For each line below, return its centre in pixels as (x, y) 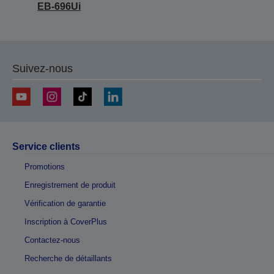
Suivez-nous (43, 68)
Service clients (46, 146)
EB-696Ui (59, 6)
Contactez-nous (52, 240)
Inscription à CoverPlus (66, 222)
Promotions (45, 167)
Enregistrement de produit (70, 185)
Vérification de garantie (65, 203)
